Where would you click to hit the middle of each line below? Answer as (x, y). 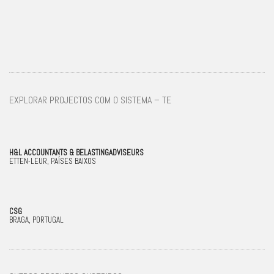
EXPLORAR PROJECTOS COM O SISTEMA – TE (90, 100)
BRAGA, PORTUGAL (36, 220)
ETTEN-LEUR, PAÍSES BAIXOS (53, 161)
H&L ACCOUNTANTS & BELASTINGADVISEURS (76, 152)
